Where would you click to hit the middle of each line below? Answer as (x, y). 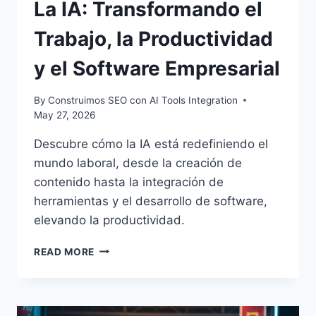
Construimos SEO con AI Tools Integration (143, 100)
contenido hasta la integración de (129, 182)
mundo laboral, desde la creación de (138, 163)
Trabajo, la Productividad (153, 39)
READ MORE (65, 251)
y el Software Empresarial (157, 69)
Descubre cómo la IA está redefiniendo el (151, 144)
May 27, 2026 (65, 115)
